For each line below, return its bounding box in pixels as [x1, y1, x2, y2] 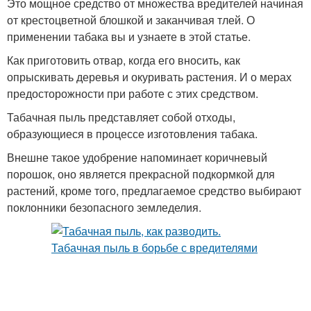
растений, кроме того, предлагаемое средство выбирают [7, 183, 301, 199]
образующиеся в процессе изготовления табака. [7, 126, 258, 142]
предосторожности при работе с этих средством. [7, 85, 258, 101]
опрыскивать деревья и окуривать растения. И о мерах [7, 69, 292, 85]
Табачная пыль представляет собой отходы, [7, 109, 235, 125]
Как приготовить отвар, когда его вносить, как [7, 52, 243, 68]
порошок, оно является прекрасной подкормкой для [7, 166, 275, 182]
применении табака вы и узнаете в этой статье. [7, 28, 251, 44]
